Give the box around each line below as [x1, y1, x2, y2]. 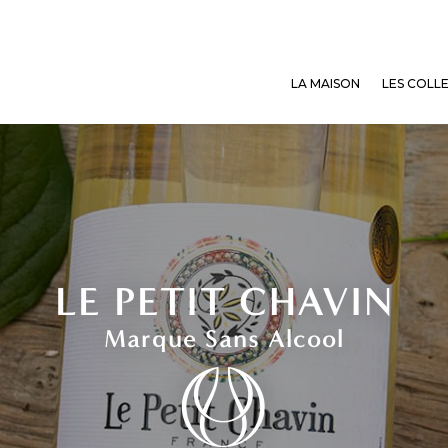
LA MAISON [290, 76, 360, 91]
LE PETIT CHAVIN [54, 278, 394, 326]
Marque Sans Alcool [104, 324, 344, 354]
